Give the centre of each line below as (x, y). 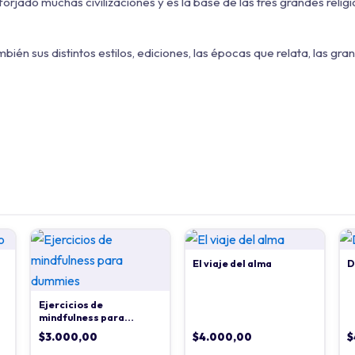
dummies (61, 330)
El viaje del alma (233, 264)
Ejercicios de (71, 305)
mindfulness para (81, 318)
